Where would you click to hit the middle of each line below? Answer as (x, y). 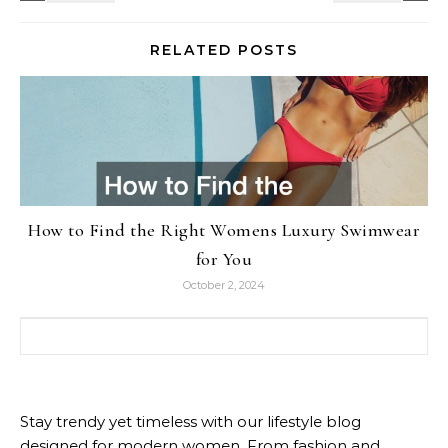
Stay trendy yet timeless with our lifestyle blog (190, 422)
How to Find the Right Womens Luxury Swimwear (224, 230)
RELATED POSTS (224, 50)
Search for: (59, 329)
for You (224, 259)
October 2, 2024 (224, 285)
